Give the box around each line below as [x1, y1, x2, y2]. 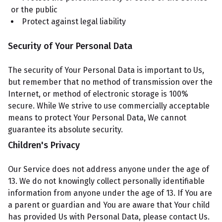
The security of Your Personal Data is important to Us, [8, 65, 204, 75]
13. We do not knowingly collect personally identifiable [8, 176, 205, 186]
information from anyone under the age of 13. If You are [8, 188, 212, 198]
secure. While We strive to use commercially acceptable [8, 101, 210, 111]
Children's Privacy [8, 140, 80, 151]
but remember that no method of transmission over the [8, 77, 213, 87]
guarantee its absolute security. [8, 125, 123, 134]
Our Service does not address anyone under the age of [8, 165, 209, 174]
